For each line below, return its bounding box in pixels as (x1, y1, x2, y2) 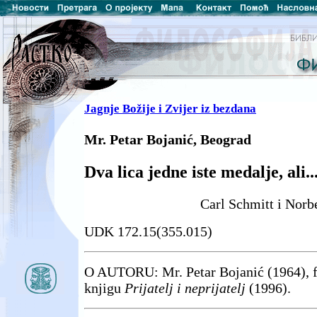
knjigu (84, 280, 125, 296)
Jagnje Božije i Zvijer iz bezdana (84, 102, 256, 115)
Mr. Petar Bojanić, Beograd (84, 132, 251, 148)
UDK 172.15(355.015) (84, 224, 212, 240)
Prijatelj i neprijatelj (125, 280, 246, 296)
